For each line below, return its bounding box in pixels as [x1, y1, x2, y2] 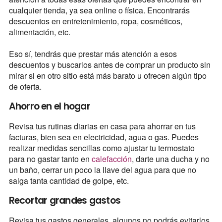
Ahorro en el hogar [8, 99, 90, 113]
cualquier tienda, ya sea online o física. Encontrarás [8, 4, 190, 16]
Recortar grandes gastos [8, 193, 121, 207]
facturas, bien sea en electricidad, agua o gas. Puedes [8, 131, 199, 143]
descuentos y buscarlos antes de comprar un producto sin [8, 58, 211, 70]
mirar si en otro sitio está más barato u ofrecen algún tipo [8, 69, 207, 81]
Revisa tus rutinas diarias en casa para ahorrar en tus [8, 120, 196, 132]
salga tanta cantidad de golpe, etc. [8, 174, 131, 186]
